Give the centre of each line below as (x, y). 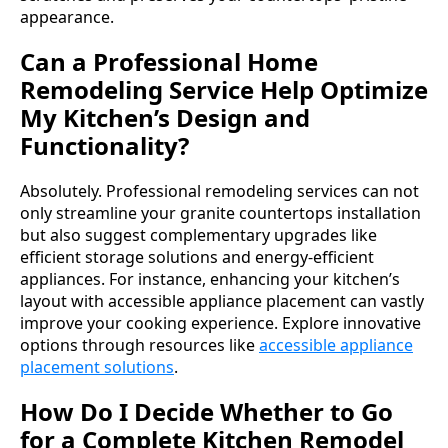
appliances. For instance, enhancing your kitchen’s (210, 278)
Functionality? (104, 145)
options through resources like (139, 344)
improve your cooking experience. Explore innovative (220, 322)
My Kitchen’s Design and (165, 117)
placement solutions (97, 366)
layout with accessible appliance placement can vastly (222, 300)
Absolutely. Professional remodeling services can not (219, 190)
